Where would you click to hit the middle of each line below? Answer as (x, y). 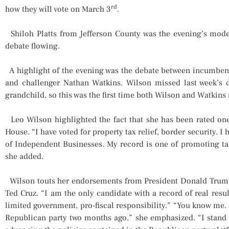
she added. (24, 156)
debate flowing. (32, 46)
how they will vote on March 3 (58, 9)
